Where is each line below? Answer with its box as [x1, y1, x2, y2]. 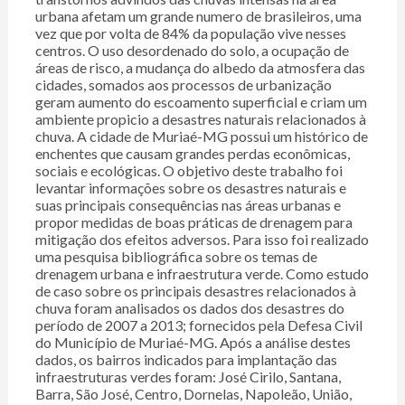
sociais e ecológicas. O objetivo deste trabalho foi [34, 162, 343, 180]
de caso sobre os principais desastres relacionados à [34, 282, 356, 300]
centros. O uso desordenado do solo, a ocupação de [34, 42, 349, 60]
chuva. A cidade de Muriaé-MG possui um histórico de [34, 127, 368, 146]
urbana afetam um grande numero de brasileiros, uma [34, 7, 362, 25]
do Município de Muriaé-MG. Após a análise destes [34, 334, 351, 352]
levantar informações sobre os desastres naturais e [34, 179, 346, 197]
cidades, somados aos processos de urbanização [34, 76, 332, 94]
